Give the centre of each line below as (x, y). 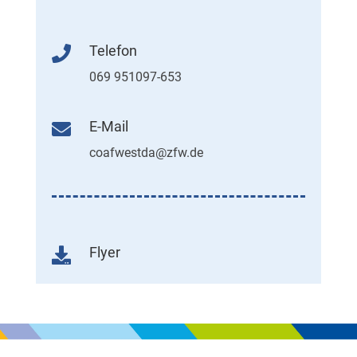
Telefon (113, 50)
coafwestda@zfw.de (146, 152)
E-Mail (108, 126)
